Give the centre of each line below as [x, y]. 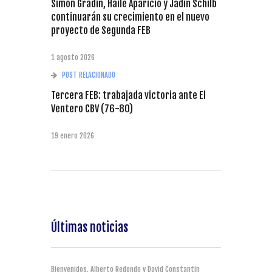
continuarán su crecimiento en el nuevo [130, 17]
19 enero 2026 [73, 135]
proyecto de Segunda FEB [101, 30]
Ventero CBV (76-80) [92, 108]
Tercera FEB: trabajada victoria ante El [128, 95]
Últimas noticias [90, 227]
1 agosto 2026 [73, 57]
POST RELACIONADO [89, 75]
